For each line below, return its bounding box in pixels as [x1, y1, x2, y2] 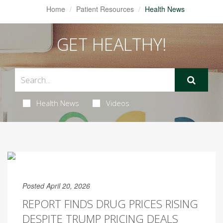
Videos [106, 98, 129, 108]
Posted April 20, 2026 [22, 181, 90, 191]
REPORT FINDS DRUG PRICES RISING [22, 196, 198, 211]
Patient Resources [76, 4, 134, 14]
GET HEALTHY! [56, 33, 167, 56]
